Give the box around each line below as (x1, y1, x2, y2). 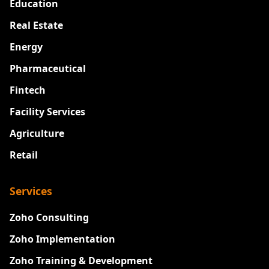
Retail (10, 148, 38, 162)
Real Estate (10, 19, 63, 32)
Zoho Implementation (10, 232, 115, 246)
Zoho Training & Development (10, 254, 153, 268)
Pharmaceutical (10, 62, 86, 76)
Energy (10, 40, 43, 54)
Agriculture (10, 127, 64, 141)
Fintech (10, 83, 46, 97)
